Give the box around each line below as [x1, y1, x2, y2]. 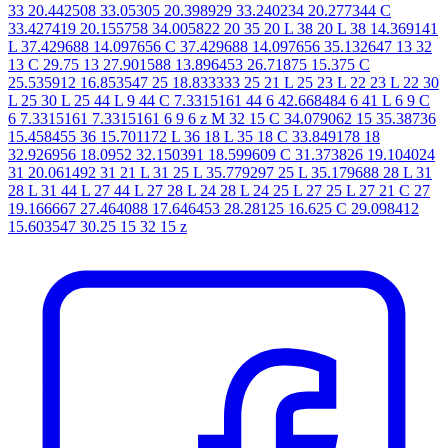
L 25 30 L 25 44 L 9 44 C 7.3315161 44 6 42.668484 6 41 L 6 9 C [8, 91, 430, 109]
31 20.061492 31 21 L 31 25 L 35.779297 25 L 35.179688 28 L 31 [8, 163, 432, 181]
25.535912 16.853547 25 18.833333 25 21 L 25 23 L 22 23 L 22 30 [8, 73, 439, 91]
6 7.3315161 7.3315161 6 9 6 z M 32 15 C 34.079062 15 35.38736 [8, 109, 436, 127]
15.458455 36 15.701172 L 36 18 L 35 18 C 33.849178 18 [8, 127, 380, 145]
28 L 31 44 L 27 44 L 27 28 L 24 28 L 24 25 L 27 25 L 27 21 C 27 [8, 181, 430, 199]
